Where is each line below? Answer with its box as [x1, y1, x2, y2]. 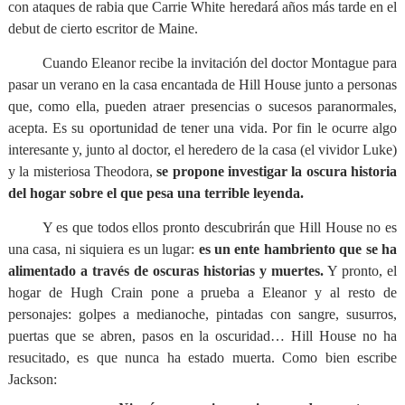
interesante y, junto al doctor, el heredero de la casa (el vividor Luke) [7, 142, 398, 157]
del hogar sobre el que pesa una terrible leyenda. [7, 185, 304, 201]
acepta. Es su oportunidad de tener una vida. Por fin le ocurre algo [7, 120, 398, 136]
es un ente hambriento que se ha [198, 241, 398, 257]
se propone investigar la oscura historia [156, 164, 398, 179]
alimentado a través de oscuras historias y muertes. [7, 263, 325, 278]
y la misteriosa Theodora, [7, 164, 157, 179]
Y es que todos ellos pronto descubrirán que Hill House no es [42, 220, 398, 235]
